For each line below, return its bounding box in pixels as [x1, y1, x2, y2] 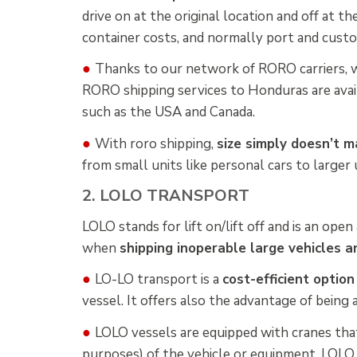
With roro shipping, [94, 135, 217, 154]
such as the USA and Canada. [81, 103, 255, 122]
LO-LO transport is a [94, 270, 222, 289]
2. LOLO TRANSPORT [81, 184, 249, 206]
